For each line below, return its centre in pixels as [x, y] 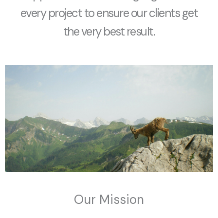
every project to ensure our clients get [109, 13]
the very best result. [109, 31]
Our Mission [109, 200]
